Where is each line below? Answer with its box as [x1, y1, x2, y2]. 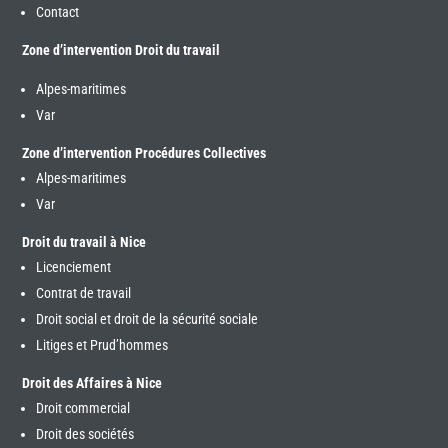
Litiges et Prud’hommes [36, 336, 169, 353]
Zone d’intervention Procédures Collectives [22, 144, 267, 161]
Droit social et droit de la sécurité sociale [36, 310, 259, 327]
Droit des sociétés [36, 425, 135, 442]
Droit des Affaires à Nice [22, 374, 163, 391]
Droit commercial [36, 399, 131, 416]
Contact [36, 3, 80, 20]
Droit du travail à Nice [22, 233, 147, 250]
